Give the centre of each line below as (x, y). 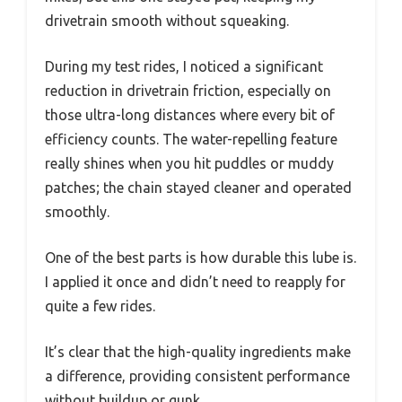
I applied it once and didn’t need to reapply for (195, 282)
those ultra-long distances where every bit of (190, 115)
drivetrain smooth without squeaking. (167, 21)
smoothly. (77, 212)
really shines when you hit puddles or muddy (189, 164)
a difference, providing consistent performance (197, 376)
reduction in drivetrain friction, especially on (188, 91)
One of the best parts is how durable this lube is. (201, 258)
